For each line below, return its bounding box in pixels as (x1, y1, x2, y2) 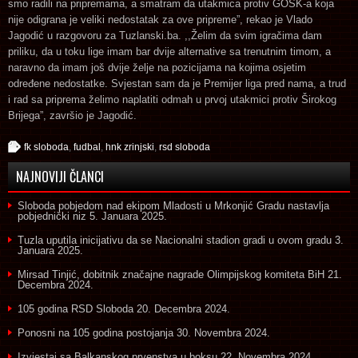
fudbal (74, 141, 101, 153)
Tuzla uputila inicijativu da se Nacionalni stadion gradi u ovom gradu (18, 233, 332, 246)
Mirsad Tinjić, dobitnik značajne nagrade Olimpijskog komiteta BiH (18, 268, 324, 280)
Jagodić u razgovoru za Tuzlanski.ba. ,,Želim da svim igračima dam (8, 29, 322, 42)
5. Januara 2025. (89, 209, 167, 222)
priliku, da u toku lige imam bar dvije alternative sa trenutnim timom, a (8, 45, 331, 58)
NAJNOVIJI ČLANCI (16, 166, 104, 186)
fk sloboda (24, 141, 69, 153)
